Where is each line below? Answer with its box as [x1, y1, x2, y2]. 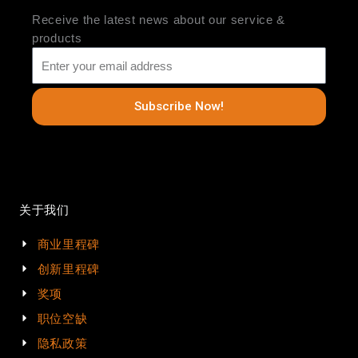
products [32, 31, 82, 46]
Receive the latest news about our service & [32, 13, 286, 27]
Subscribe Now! [134, 98, 224, 113]
